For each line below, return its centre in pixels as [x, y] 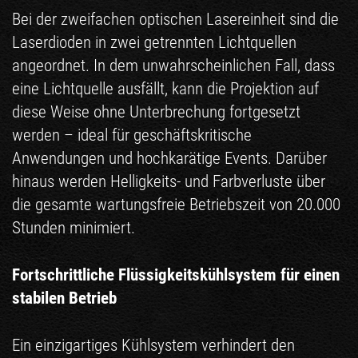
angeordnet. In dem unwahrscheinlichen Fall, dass [173, 65]
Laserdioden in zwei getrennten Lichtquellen [154, 42]
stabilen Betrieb [64, 298]
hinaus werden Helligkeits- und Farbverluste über [169, 181]
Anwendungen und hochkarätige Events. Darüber [169, 158]
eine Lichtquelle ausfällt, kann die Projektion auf [165, 88]
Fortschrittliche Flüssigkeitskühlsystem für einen [176, 274]
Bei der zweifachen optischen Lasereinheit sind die [175, 19]
